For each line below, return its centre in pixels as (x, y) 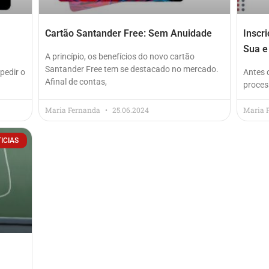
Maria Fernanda (74, 110)
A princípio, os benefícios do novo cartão (120, 56)
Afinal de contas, (76, 81)
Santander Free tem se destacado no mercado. (132, 69)
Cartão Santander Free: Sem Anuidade (128, 33)
